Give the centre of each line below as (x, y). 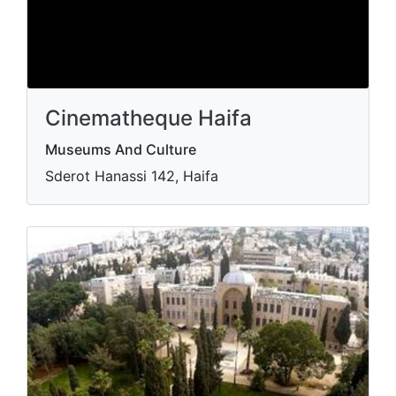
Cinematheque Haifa (148, 118)
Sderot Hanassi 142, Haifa (132, 176)
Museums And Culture (121, 149)
